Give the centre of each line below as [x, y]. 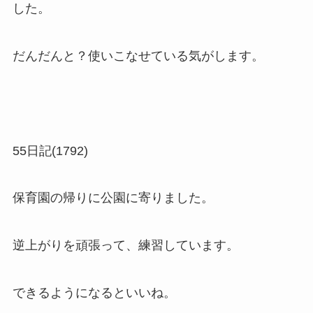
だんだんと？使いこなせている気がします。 [138, 56]
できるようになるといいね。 [94, 292]
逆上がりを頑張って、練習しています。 [125, 246]
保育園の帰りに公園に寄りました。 [113, 198]
